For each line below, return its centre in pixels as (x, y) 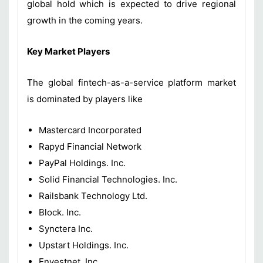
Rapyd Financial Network (90, 147)
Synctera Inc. (66, 229)
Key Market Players (68, 52)
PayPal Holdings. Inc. (82, 163)
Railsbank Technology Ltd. (93, 196)
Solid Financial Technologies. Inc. (108, 180)
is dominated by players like (85, 99)
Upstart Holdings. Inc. (84, 245)
